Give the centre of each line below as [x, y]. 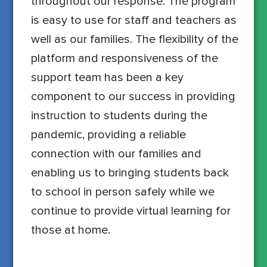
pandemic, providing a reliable [109, 135]
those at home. [71, 230]
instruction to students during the [119, 116]
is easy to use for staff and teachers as [134, 20]
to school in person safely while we [123, 192]
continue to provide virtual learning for [131, 211]
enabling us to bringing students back [130, 173]
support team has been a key [108, 77]
